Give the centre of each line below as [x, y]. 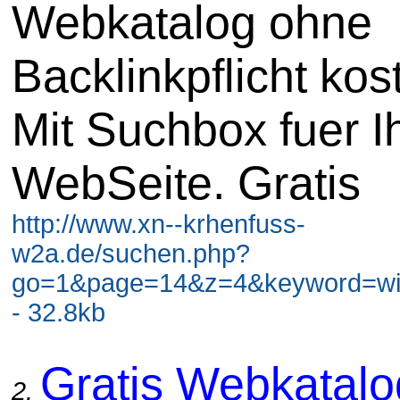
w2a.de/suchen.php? [131, 253]
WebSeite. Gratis [186, 183]
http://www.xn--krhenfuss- [158, 224]
